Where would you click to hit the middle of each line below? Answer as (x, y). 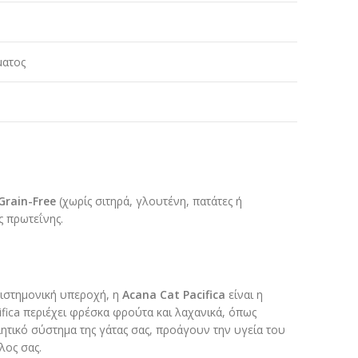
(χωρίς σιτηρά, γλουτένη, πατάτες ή (149, 201)
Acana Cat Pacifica (174, 295)
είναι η (244, 295)
